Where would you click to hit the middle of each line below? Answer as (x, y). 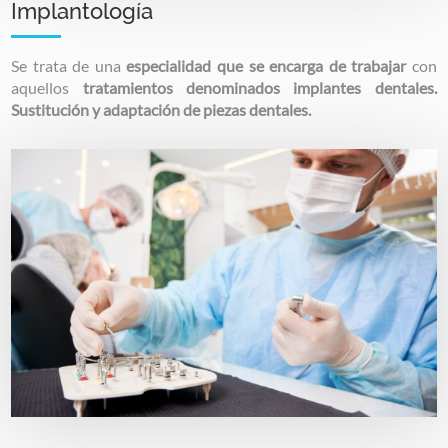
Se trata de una (69, 65)
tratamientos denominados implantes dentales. (259, 87)
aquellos (47, 87)
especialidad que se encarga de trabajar (266, 65)
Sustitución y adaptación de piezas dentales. (161, 109)
